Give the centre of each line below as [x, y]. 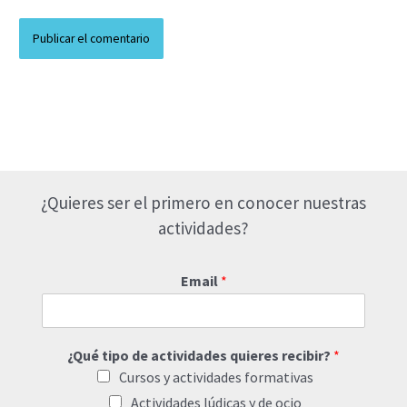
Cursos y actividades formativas [216, 377]
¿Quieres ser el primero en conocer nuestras [203, 203]
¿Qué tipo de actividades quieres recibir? [200, 356]
